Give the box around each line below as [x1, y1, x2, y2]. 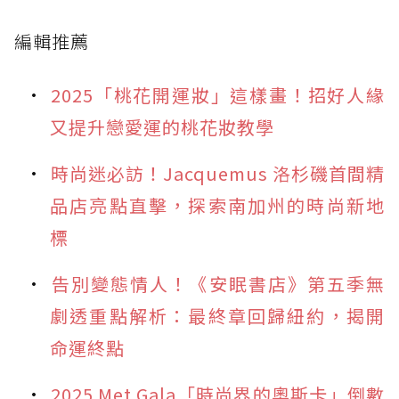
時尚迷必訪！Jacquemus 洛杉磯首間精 [51, 159, 385, 186]
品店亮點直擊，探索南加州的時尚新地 [50, 191, 385, 218]
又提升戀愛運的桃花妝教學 [50, 113, 274, 140]
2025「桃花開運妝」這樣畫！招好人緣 [51, 81, 385, 108]
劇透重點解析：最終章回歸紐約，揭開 [50, 302, 385, 329]
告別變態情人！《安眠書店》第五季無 [51, 270, 385, 297]
